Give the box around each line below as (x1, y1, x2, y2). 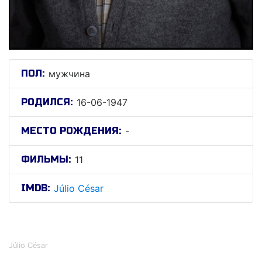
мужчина (49, 68, 90, 80)
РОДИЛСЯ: (21, 96, 73, 108)
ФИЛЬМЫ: (21, 154, 71, 165)
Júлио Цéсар (9, 211, 127, 234)
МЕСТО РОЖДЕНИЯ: (21, 125, 121, 136)
